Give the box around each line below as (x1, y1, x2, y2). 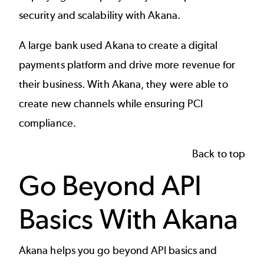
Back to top (192, 147, 245, 160)
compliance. (19, 117, 78, 130)
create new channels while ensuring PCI (19, 97, 203, 111)
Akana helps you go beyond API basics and (19, 244, 217, 258)
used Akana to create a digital (77, 39, 218, 52)
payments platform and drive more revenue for (19, 58, 236, 72)
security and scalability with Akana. (19, 8, 183, 22)
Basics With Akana (19, 202, 239, 236)
